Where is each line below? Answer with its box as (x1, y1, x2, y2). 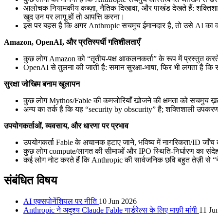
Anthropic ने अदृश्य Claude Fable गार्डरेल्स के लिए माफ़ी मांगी (23, 205, 199, 214)
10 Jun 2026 (99, 197, 137, 205)
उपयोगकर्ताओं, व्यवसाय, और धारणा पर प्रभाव (4, 121, 128, 130)
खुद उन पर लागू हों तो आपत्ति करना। (23, 12, 125, 21)
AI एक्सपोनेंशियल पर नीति (23, 197, 99, 205)
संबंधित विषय (4, 174, 57, 187)
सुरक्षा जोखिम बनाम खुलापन (4, 79, 80, 88)
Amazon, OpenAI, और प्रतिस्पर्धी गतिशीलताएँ (4, 37, 140, 46)
